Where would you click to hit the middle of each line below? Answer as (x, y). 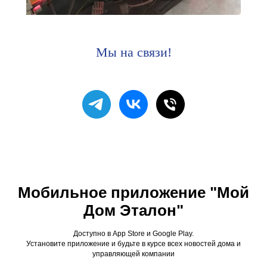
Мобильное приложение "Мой (133, 193)
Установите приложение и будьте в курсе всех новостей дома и (133, 244)
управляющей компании (133, 254)
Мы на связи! (133, 52)
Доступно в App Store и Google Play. (133, 234)
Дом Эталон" (133, 210)
